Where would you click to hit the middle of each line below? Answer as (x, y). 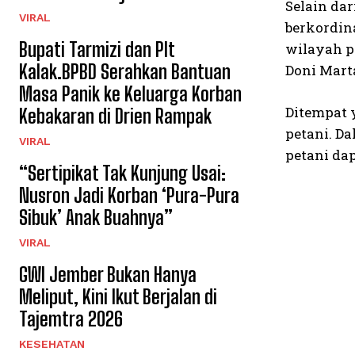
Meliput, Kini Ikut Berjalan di (118, 297)
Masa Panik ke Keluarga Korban (130, 94)
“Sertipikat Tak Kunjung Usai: (122, 173)
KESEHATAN (52, 344)
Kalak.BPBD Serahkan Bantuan (125, 72)
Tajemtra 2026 (71, 319)
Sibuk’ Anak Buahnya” (96, 218)
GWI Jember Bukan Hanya (108, 275)
